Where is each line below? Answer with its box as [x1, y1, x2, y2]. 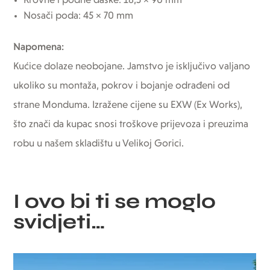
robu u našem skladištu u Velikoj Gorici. [13, 138, 184, 149]
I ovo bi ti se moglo [13, 189, 216, 213]
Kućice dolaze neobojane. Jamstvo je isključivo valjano [13, 61, 251, 72]
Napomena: [13, 42, 64, 52]
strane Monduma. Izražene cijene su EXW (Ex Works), [13, 99, 243, 110]
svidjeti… [13, 209, 106, 234]
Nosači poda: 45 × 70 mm [24, 10, 134, 21]
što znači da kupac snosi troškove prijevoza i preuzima [13, 119, 249, 130]
